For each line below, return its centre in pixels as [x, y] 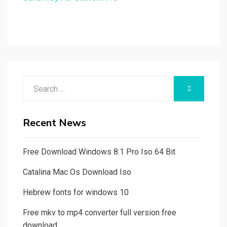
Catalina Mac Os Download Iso [77, 172]
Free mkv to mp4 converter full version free [100, 213]
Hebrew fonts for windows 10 [76, 193]
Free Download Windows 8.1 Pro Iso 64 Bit [99, 152]
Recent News [54, 123]
